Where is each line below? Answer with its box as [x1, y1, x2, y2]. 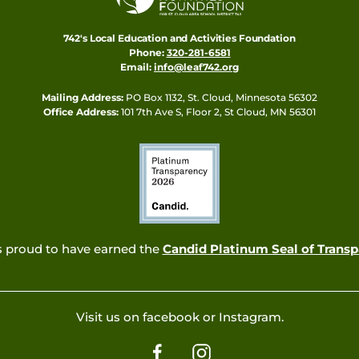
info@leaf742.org [154, 60, 239, 73]
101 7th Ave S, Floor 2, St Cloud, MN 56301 [119, 105, 316, 118]
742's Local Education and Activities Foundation [63, 31, 296, 44]
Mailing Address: [42, 91, 123, 103]
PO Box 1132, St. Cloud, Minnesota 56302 [123, 91, 317, 103]
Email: [120, 60, 151, 73]
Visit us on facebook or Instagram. [75, 309, 284, 325]
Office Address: [43, 105, 119, 118]
